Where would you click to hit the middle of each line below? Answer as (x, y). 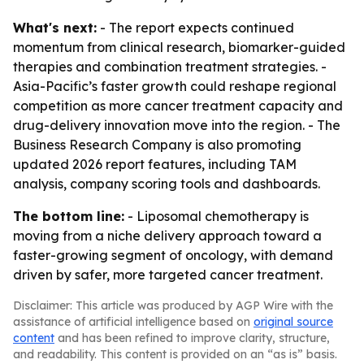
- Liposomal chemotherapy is (217, 216)
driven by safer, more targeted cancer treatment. (168, 275)
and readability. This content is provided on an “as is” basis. (175, 354)
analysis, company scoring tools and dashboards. (167, 184)
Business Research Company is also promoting (157, 145)
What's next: (55, 28)
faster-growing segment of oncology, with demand (173, 255)
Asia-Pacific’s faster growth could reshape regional (175, 86)
